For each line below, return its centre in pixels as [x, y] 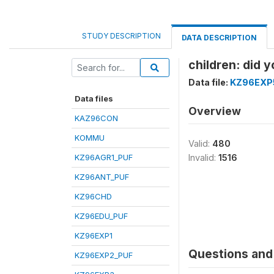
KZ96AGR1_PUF [104, 157]
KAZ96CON [96, 118]
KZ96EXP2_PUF [104, 255]
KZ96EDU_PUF [101, 216]
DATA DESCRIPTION [219, 38]
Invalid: [203, 157]
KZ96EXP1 [94, 235]
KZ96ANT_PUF [102, 177]
